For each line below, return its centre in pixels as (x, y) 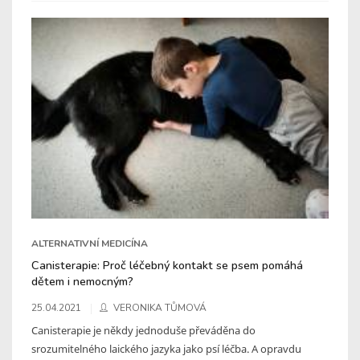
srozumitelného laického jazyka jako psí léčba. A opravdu (166, 348)
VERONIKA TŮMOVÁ (160, 307)
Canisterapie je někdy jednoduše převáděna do (143, 330)
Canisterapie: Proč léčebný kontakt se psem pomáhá (167, 265)
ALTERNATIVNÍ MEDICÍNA (90, 243)
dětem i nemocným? (82, 281)
